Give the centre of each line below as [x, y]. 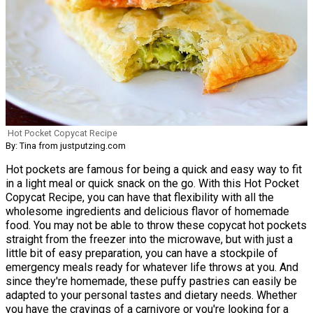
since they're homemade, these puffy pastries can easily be [151, 281]
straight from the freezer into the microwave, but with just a [149, 239]
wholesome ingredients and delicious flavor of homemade [147, 211]
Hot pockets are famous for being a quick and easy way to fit [154, 169]
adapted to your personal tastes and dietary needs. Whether [151, 295]
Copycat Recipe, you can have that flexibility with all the [140, 197]
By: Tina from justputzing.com [66, 145]
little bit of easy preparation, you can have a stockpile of [142, 253]
